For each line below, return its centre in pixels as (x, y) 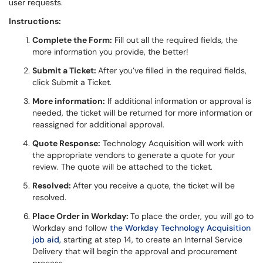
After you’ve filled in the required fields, (172, 70)
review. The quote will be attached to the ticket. (124, 167)
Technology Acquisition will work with (172, 143)
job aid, (47, 240)
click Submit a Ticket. (73, 82)
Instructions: (35, 21)
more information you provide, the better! (112, 52)
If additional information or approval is (178, 101)
